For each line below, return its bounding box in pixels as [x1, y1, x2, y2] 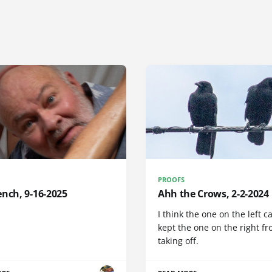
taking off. [158, 234, 199, 246]
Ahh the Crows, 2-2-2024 [158, 186, 269, 200]
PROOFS [158, 174, 185, 184]
